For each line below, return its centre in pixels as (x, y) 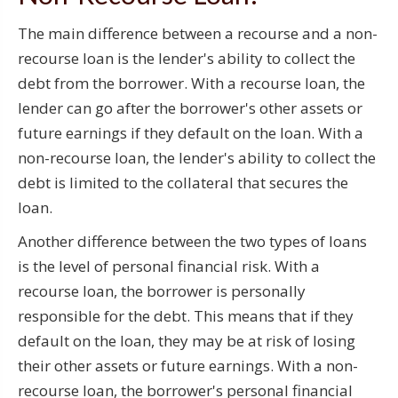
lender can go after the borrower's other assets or (190, 107)
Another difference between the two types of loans (192, 241)
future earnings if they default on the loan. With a (191, 132)
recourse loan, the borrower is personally (162, 291)
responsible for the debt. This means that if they (186, 315)
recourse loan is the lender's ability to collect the (187, 58)
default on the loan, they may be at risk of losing (187, 340)
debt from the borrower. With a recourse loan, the (191, 83)
